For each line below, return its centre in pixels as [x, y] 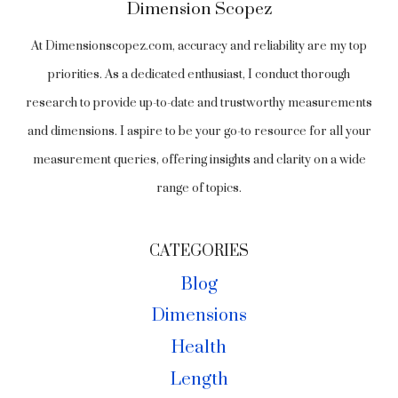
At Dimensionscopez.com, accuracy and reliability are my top [199, 47]
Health [199, 348]
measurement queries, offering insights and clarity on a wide [199, 160]
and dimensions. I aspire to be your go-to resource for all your [199, 132]
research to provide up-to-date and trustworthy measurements [199, 103]
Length [199, 379]
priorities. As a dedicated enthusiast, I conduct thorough [199, 75]
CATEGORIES [199, 252]
